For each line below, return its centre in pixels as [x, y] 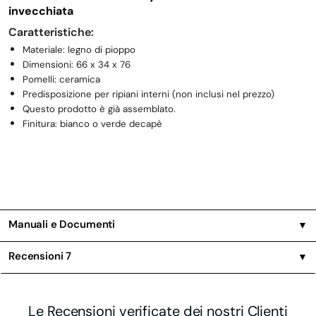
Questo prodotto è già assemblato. [99, 109]
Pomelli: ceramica [61, 80]
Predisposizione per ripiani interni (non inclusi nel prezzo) [148, 95]
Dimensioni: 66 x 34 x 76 [77, 65]
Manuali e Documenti [62, 224]
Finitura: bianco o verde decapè [92, 124]
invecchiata [41, 11]
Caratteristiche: [51, 32]
